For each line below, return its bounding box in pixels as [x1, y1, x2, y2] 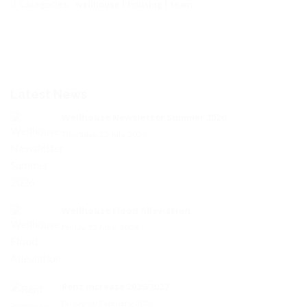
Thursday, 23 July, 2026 [62, 129, 147, 140]
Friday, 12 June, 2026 [62, 222, 139, 233]
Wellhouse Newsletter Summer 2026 [62, 111, 225, 124]
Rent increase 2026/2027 [62, 280, 169, 293]
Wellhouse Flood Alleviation [62, 204, 191, 217]
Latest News [10, 87, 87, 102]
